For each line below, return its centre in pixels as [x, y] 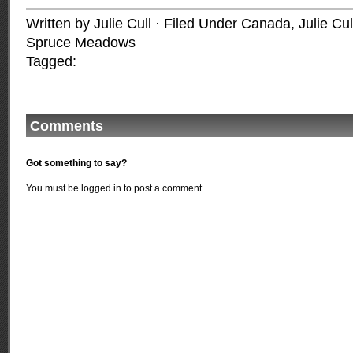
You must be [54, 188]
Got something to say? [76, 163]
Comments [67, 126]
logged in [101, 188]
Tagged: [51, 61]
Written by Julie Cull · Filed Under [134, 24]
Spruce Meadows [81, 43]
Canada [266, 24]
